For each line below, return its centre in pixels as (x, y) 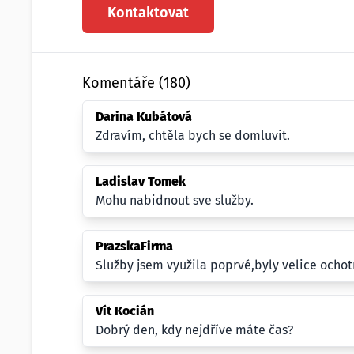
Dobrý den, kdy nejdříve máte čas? (194, 330)
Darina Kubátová (144, 117)
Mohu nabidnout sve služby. (175, 200)
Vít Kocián (125, 311)
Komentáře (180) (136, 83)
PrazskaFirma (134, 246)
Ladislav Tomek (141, 181)
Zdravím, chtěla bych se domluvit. (193, 136)
